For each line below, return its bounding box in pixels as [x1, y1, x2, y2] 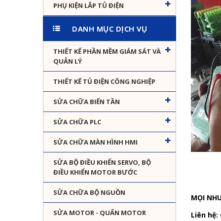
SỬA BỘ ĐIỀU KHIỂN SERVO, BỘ [53, 158, 151, 167]
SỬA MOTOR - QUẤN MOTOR [53, 208, 146, 218]
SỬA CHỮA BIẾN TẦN [53, 97, 120, 107]
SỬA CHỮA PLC [53, 117, 101, 127]
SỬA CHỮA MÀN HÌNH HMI [53, 138, 138, 147]
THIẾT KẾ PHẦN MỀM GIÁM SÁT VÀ [53, 47, 161, 56]
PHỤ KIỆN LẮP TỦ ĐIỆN [53, 1, 124, 10]
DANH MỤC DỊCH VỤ [72, 24, 147, 34]
